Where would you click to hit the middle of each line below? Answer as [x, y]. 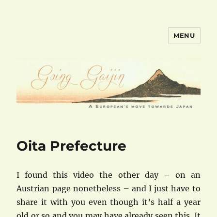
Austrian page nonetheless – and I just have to [108, 189]
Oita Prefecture [72, 146]
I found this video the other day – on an [108, 175]
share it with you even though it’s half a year [108, 202]
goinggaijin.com [64, 42]
